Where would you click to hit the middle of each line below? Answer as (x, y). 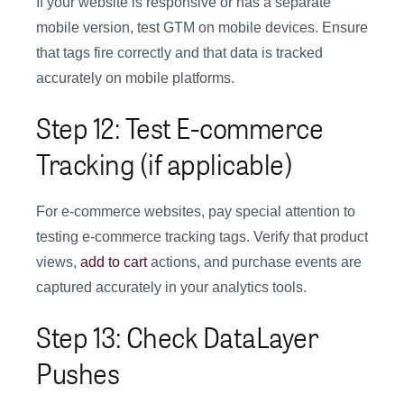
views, (58, 262)
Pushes (78, 373)
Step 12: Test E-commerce (179, 128)
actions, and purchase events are (254, 262)
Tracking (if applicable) (164, 164)
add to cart (114, 262)
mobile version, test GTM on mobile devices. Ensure (202, 28)
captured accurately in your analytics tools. (171, 288)
